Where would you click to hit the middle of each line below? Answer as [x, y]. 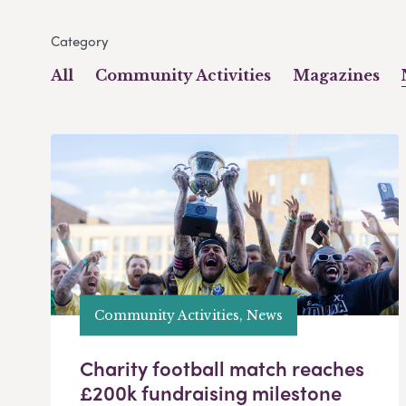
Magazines [336, 76]
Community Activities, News [188, 315]
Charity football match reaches [222, 368]
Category [80, 41]
